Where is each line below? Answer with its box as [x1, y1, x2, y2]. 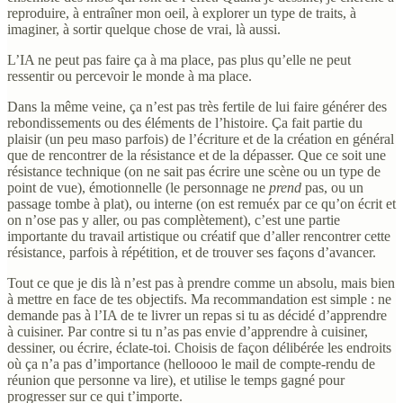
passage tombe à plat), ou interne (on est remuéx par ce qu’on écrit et [7, 195, 396, 211]
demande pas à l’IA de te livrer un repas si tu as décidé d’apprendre [7, 307, 387, 323]
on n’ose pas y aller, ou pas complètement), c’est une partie [7, 211, 340, 228]
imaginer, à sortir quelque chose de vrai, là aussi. [7, 21, 281, 37]
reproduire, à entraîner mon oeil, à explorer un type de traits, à [7, 4, 356, 21]
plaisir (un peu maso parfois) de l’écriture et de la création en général [7, 130, 394, 147]
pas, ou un [305, 179, 363, 195]
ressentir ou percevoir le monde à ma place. [7, 67, 252, 84]
